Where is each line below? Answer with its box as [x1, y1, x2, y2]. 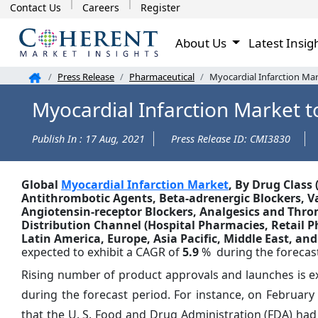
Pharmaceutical [129, 70, 194, 83]
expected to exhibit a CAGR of [21, 244, 182, 260]
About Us [175, 34, 229, 51]
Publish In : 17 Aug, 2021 [32, 131, 145, 146]
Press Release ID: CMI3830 [171, 131, 290, 146]
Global [21, 177, 61, 192]
